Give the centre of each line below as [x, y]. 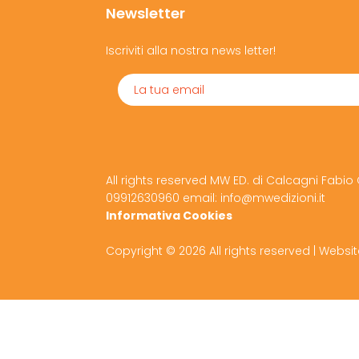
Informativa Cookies [169, 216]
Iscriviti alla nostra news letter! [191, 50]
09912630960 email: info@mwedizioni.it [216, 198]
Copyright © [142, 251]
